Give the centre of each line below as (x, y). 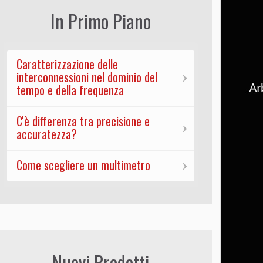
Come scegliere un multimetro (83, 165)
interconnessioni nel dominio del (87, 77)
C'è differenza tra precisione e (83, 121)
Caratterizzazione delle (67, 64)
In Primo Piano (100, 21)
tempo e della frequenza (70, 90)
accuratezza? (46, 134)
